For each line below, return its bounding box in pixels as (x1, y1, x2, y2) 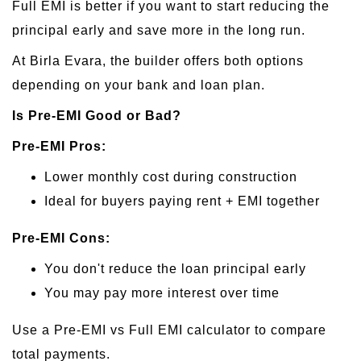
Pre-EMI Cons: (12, 230, 110, 245)
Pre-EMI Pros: (12, 139, 106, 153)
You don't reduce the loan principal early (44, 261, 306, 276)
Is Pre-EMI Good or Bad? (12, 108, 181, 122)
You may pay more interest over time (44, 285, 280, 300)
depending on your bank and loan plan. (12, 77, 265, 92)
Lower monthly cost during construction (44, 169, 297, 184)
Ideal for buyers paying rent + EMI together (44, 193, 320, 208)
